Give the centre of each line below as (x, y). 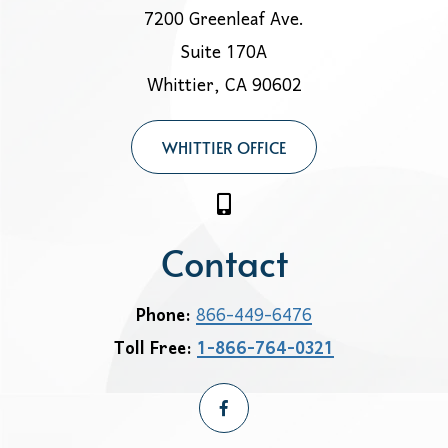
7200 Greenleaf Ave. (224, 21)
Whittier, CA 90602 (224, 87)
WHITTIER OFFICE (224, 147)
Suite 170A (224, 54)
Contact (224, 261)
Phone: (166, 317)
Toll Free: (155, 350)
